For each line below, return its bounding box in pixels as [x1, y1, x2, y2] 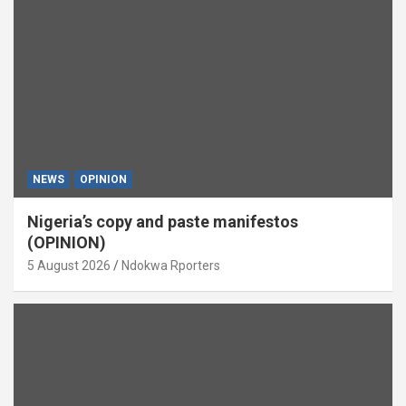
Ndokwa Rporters [121, 257, 220, 273]
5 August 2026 [27, 257, 111, 273]
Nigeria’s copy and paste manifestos [27, 211, 298, 231]
